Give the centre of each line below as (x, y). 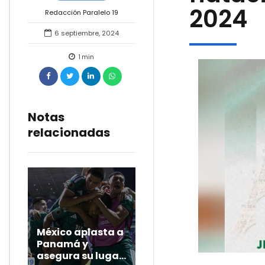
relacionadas (69, 133)
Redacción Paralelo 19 (81, 13)
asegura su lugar (80, 256)
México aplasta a (80, 232)
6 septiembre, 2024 (86, 33)
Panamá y (62, 244)
